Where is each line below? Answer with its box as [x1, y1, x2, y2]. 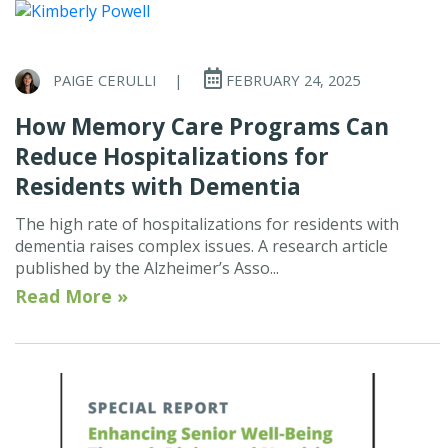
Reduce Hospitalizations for [15, 141, 329, 173]
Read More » [15, 284, 128, 309]
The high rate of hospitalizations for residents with [15, 213, 399, 236]
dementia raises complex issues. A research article [15, 235, 388, 258]
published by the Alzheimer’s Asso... [15, 257, 279, 280]
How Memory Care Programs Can [15, 111, 389, 143]
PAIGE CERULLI [53, 69, 156, 90]
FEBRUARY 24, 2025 [222, 69, 360, 90]
